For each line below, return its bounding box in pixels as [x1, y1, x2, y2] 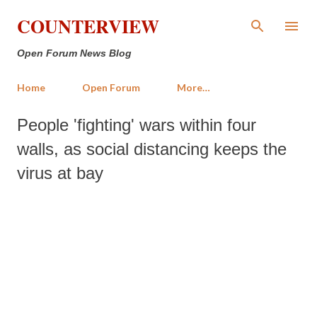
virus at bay [17, 163, 103, 183]
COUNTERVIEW [17, 13, 159, 40]
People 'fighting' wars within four [17, 115, 256, 134]
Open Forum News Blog [17, 47, 132, 59]
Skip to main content [117, 11, 200, 24]
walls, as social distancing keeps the [17, 139, 287, 158]
